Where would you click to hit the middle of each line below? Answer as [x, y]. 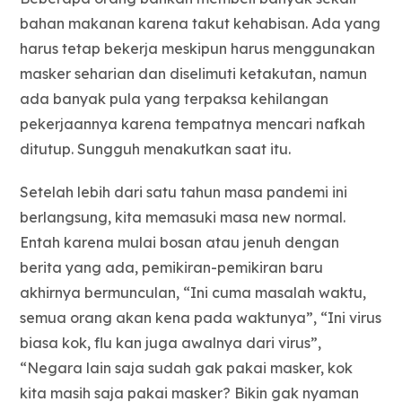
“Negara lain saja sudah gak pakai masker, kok [187, 368]
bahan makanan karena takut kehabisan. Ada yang [201, 24]
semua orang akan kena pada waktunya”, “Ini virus [201, 318]
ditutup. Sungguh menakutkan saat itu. [159, 149]
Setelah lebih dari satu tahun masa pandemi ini [184, 192]
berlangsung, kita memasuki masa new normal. [183, 218]
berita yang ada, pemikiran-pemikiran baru [172, 268]
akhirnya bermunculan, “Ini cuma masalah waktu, [193, 293]
